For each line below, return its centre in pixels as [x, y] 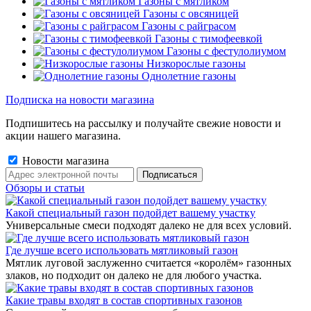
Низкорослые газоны [196, 64]
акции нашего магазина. [63, 136]
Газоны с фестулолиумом [226, 51]
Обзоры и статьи [45, 188]
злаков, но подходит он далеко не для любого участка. [134, 275]
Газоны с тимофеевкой [209, 39]
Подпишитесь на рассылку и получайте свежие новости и [143, 123]
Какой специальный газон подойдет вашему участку [131, 213]
